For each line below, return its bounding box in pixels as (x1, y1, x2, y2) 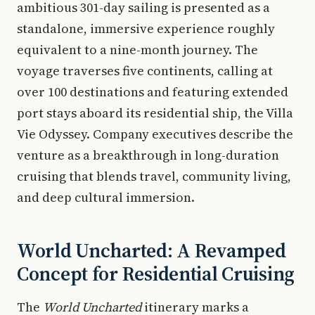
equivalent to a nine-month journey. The (17, 41, 258, 58)
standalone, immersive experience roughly (17, 20, 275, 37)
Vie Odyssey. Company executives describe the (17, 125, 293, 143)
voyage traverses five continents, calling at (17, 62, 273, 79)
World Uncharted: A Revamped (17, 237, 286, 264)
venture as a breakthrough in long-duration (17, 146, 279, 164)
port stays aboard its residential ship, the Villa (17, 104, 293, 122)
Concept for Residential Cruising (17, 260, 295, 287)
